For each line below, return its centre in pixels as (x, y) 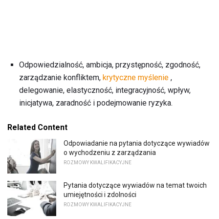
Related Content (37, 127)
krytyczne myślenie (136, 77)
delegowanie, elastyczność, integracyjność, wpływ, (105, 90)
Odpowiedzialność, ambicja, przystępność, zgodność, (110, 65)
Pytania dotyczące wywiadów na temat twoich (135, 186)
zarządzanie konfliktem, (61, 77)
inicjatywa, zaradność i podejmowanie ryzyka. (96, 103)
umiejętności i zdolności (100, 195)
